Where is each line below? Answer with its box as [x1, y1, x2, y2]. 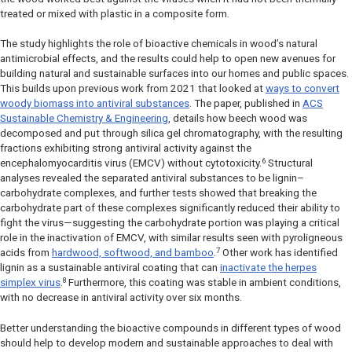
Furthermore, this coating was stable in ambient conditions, [68, 277, 341, 289]
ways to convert [266, 82, 339, 95]
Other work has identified [220, 247, 338, 259]
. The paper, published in [189, 97, 302, 110]
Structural [266, 157, 313, 170]
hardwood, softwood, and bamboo [52, 247, 214, 259]
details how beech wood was [170, 112, 307, 125]
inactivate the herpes [220, 262, 317, 274]
